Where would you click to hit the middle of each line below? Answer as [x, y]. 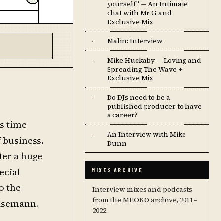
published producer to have [154, 106]
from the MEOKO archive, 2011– [145, 200]
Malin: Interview [135, 41]
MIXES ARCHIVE [117, 170]
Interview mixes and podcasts [142, 189]
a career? [122, 115]
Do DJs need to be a [139, 97]
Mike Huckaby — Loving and [154, 60]
